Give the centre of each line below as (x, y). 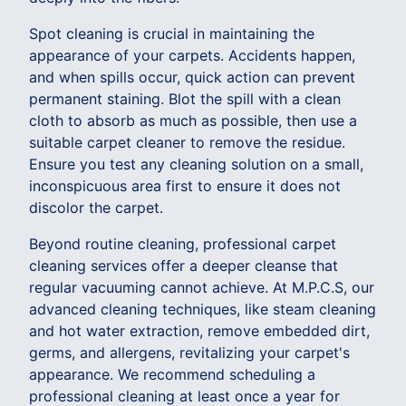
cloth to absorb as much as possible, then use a (193, 120)
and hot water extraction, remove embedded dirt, (199, 330)
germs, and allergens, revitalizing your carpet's (189, 352)
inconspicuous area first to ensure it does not (185, 185)
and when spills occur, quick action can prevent (192, 77)
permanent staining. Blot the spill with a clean (185, 98)
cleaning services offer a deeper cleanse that (184, 265)
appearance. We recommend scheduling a (172, 374)
